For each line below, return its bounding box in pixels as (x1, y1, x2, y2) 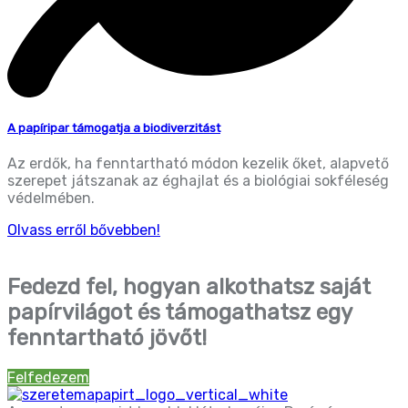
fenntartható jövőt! (7, 325, 207, 352)
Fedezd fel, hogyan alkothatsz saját (7, 274, 371, 301)
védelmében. (7, 189, 95, 208)
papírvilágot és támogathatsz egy (7, 300, 352, 326)
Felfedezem (7, 369, 89, 387)
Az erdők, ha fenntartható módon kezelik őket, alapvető (7, 155, 389, 173)
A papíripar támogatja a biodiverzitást (7, 121, 220, 136)
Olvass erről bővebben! (7, 221, 160, 240)
